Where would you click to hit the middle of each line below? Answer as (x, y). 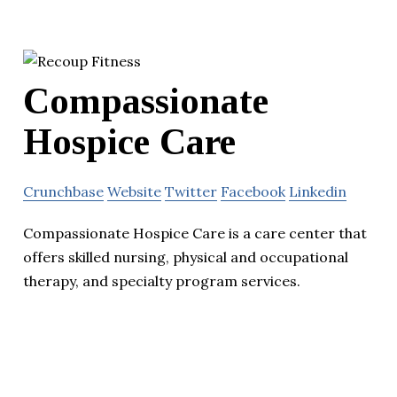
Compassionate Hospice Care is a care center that (195, 233)
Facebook (253, 191)
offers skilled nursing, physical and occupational (186, 257)
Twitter (191, 191)
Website (134, 191)
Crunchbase (63, 191)
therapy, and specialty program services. (162, 280)
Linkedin (318, 191)
